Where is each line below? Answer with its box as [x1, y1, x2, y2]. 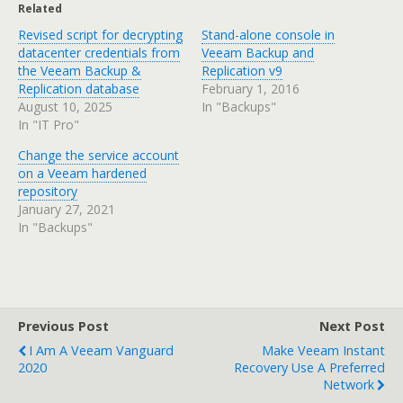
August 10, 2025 [18, 97, 112, 115]
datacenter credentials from [18, 43, 180, 61]
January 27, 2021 [18, 200, 115, 218]
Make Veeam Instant [262, 341, 385, 359]
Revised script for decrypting [18, 25, 183, 43]
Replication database [18, 79, 139, 97]
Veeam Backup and [201, 43, 314, 61]
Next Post [319, 317, 385, 335]
